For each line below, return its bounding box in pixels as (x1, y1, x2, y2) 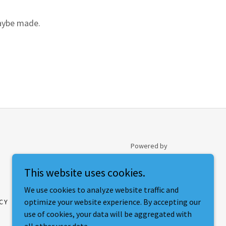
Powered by (131, 141, 168, 151)
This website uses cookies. (24, 165, 145, 180)
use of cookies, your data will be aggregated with (24, 209, 192, 219)
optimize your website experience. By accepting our (24, 197, 201, 207)
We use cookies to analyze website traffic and (24, 185, 179, 195)
